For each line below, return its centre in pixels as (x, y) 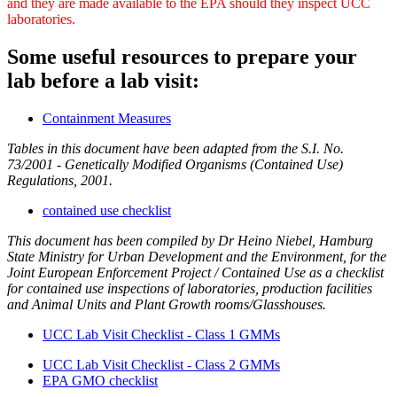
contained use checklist (107, 210)
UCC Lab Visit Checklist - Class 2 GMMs (161, 364)
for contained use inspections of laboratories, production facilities (190, 288)
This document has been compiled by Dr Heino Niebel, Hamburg (190, 240)
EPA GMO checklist (100, 380)
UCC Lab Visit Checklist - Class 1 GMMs (161, 334)
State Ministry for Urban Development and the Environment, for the (197, 256)
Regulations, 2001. (60, 180)
